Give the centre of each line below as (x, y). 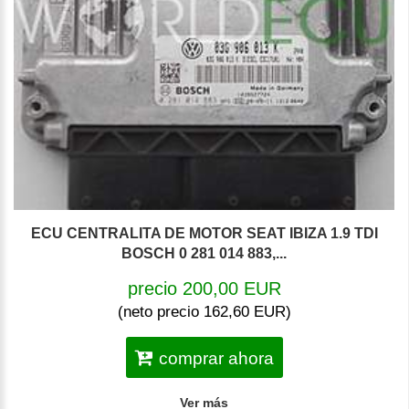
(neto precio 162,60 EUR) (204, 311)
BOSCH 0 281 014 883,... (204, 253)
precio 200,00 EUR (204, 288)
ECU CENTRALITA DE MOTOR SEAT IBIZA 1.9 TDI (204, 233)
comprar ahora (216, 358)
